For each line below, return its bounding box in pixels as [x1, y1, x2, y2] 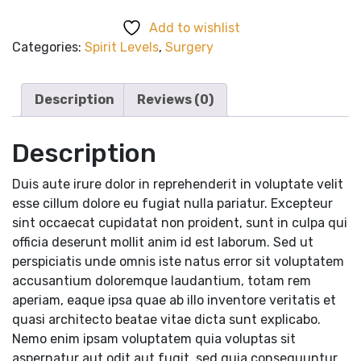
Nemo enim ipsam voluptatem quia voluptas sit [12, 330, 296, 346]
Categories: [12, 39, 85, 55]
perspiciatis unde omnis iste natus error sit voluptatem [12, 253, 344, 269]
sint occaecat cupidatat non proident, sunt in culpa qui [12, 214, 347, 230]
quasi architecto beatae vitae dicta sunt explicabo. [12, 311, 321, 327]
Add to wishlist [148, 19, 240, 35]
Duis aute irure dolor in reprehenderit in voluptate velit [12, 176, 343, 192]
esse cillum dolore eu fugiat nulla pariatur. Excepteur [12, 195, 333, 211]
